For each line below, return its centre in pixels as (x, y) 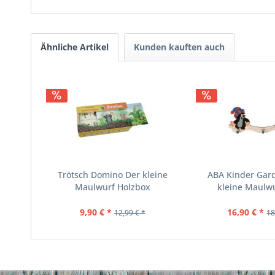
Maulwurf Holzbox (112, 187)
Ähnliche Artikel (75, 47)
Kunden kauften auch (179, 47)
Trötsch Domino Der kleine (112, 175)
